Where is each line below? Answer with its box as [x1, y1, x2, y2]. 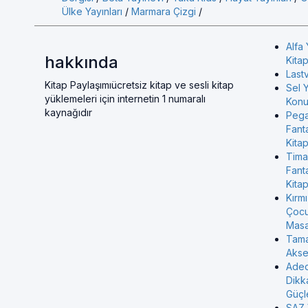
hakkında [45, 52, 118, 72]
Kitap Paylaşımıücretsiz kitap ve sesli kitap [45, 79, 234, 91]
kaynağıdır [45, 107, 92, 118]
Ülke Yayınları [62, 5, 122, 17]
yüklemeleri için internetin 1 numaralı [45, 93, 206, 104]
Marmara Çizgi [131, 5, 196, 17]
